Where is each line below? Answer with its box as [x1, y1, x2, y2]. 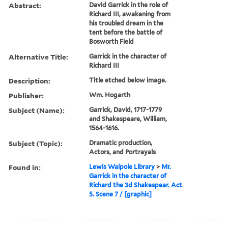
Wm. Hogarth [89, 91, 131, 99]
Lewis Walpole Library [89, 162, 155, 170]
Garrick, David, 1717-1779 [89, 105, 162, 113]
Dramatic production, [89, 138, 153, 147]
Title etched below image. [89, 76, 167, 84]
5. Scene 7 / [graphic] [89, 190, 152, 198]
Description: [9, 75, 50, 85]
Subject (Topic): [9, 138, 63, 148]
